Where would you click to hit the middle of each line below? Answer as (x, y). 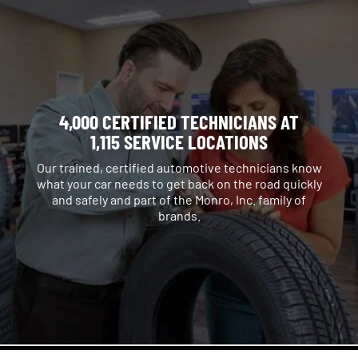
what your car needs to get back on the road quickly (179, 183)
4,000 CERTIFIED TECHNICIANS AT (179, 121)
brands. (179, 215)
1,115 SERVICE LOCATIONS (179, 141)
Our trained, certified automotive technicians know (179, 167)
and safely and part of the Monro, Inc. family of (179, 199)
